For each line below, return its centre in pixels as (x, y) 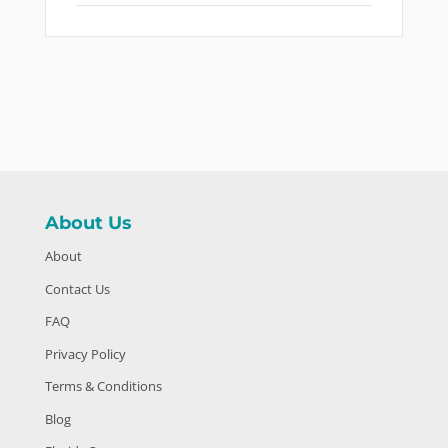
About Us (88, 223)
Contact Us (77, 288)
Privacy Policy (85, 353)
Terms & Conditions (103, 386)
